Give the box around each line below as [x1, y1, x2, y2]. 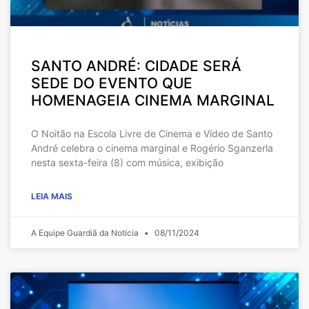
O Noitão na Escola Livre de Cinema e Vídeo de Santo [31, 127, 272, 139]
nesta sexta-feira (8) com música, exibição [31, 156, 223, 168]
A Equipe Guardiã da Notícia [31, 227, 141, 238]
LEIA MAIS [31, 190, 72, 201]
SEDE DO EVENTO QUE [31, 74, 192, 92]
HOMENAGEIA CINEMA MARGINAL [31, 91, 275, 109]
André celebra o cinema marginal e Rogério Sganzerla [31, 141, 273, 154]
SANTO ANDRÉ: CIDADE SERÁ [31, 57, 241, 74]
